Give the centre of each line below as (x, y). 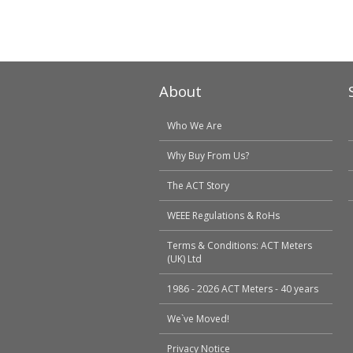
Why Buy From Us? (208, 156)
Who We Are (195, 126)
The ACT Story (198, 186)
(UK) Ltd (184, 259)
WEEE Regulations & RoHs (223, 216)
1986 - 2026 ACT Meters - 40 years (243, 289)
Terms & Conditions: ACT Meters (240, 245)
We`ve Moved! (198, 319)
